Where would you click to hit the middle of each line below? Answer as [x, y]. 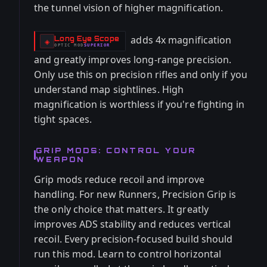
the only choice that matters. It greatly [122, 209]
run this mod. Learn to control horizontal [128, 254]
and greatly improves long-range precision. [133, 60]
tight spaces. [63, 119]
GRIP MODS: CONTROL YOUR [116, 150]
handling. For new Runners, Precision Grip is [135, 194]
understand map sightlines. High [109, 89]
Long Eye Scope [87, 38]
